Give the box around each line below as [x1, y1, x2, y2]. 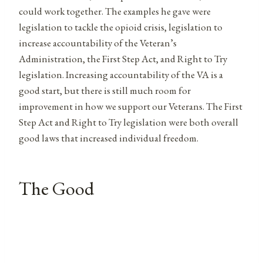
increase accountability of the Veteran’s [19, 36, 177, 49]
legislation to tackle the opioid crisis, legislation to [19, 20, 222, 33]
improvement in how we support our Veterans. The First [19, 99, 242, 113]
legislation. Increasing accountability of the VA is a [19, 68, 223, 81]
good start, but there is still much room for [19, 83, 191, 97]
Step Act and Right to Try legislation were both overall [19, 115, 238, 129]
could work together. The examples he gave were [19, 4, 211, 18]
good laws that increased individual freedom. [19, 131, 198, 144]
